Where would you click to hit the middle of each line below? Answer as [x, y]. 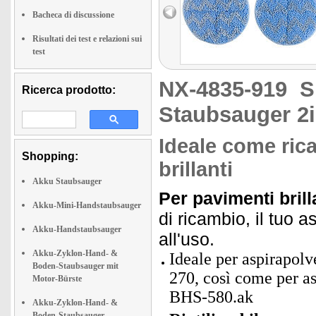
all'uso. [187, 239]
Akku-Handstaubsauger [77, 229]
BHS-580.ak [211, 297]
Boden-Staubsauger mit [75, 266]
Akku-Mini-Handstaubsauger [87, 205]
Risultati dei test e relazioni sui [87, 39]
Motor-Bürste [57, 279]
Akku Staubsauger [67, 181]
